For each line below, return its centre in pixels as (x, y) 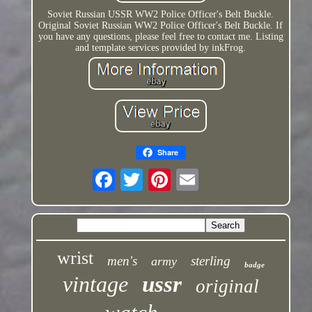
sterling (210, 261)
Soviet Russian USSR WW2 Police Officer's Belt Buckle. (161, 15)
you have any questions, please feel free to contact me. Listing (161, 37)
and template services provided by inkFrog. (161, 48)
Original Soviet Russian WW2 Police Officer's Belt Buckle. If (161, 26)
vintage (95, 284)
